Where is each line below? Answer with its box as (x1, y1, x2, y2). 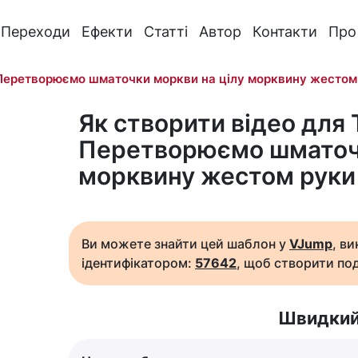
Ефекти (81, 22, 133, 40)
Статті (143, 22, 188, 40)
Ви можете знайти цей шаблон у (82, 236, 289, 252)
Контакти (252, 22, 317, 40)
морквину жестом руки (78, 161, 356, 190)
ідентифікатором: (82, 255, 195, 271)
